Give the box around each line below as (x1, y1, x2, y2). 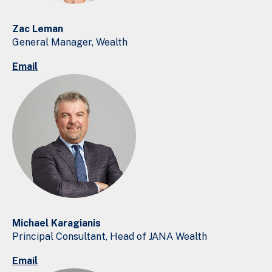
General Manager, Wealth (12, 36, 127, 48)
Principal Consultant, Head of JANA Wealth (12, 230, 207, 242)
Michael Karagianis (12, 217, 107, 229)
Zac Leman (12, 22, 63, 35)
